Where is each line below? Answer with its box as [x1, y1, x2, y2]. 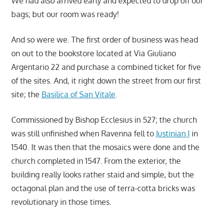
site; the [11, 89, 42, 100]
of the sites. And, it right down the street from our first [11, 76, 201, 86]
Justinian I [155, 129, 190, 139]
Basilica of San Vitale [41, 89, 115, 100]
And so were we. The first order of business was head [11, 35, 198, 45]
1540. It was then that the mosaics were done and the [11, 142, 199, 153]
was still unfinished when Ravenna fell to [11, 129, 156, 139]
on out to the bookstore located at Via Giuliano [11, 48, 176, 59]
